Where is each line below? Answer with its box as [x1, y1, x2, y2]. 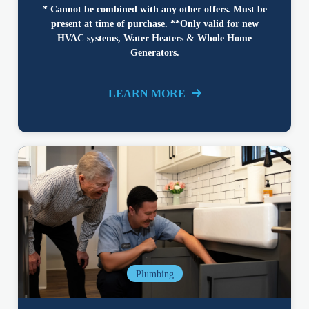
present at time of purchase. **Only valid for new [50, 19, 259, 30]
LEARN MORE [108, 88, 188, 100]
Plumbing [135, 269, 174, 280]
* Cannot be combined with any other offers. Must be [42, 4, 267, 15]
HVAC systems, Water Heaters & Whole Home [57, 33, 252, 44]
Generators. [130, 48, 179, 59]
